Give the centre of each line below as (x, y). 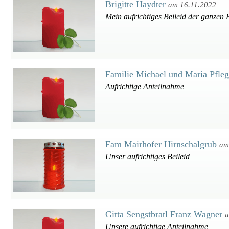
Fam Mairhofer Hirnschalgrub (162, 144)
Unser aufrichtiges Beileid (147, 157)
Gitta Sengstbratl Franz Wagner (165, 214)
